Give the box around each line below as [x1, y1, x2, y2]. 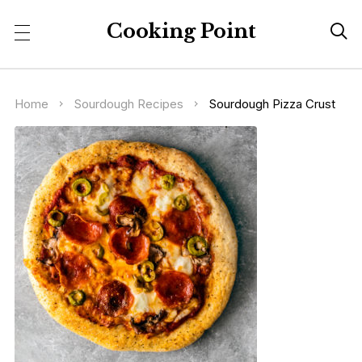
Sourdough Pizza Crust [208, 96, 335, 112]
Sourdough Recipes [74, 96, 183, 112]
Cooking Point [106, 19, 256, 43]
